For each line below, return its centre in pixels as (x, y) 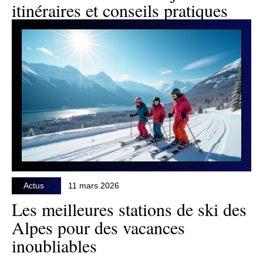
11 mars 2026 (94, 186)
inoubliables (54, 246)
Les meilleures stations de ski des (129, 209)
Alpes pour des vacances (98, 227)
